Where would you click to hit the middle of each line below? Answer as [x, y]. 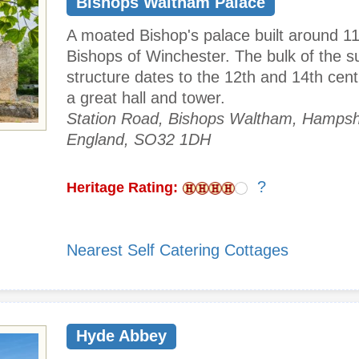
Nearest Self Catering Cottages [177, 250]
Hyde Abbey [121, 336]
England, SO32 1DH [139, 140]
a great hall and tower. [146, 98]
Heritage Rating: [122, 188]
